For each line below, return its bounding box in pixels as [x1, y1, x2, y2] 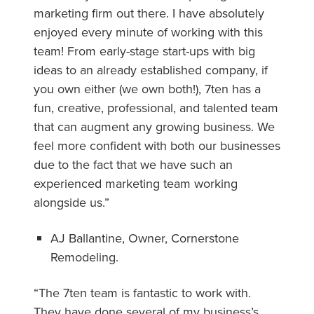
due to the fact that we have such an [34, 155, 233, 173]
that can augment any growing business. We [34, 117, 275, 135]
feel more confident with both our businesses [34, 136, 280, 154]
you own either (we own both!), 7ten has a [34, 79, 261, 97]
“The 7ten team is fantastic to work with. [34, 283, 251, 301]
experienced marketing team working [34, 174, 238, 192]
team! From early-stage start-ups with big [34, 41, 255, 60]
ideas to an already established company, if [34, 60, 268, 78]
